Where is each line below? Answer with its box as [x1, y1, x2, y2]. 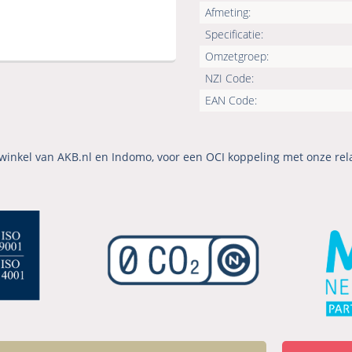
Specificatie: [205, 27, 263, 42]
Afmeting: [205, 5, 251, 20]
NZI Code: [205, 71, 254, 86]
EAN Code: [205, 93, 257, 108]
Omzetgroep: [205, 49, 269, 64]
